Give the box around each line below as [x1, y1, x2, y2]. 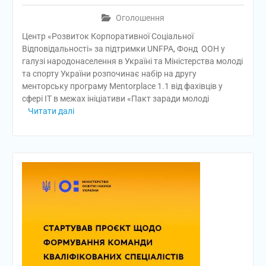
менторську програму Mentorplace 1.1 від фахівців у [21, 81, 223, 91]
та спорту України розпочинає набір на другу [21, 69, 197, 78]
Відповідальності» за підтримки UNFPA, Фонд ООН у [21, 44, 225, 53]
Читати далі [27, 106, 74, 116]
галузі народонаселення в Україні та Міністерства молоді [21, 56, 243, 66]
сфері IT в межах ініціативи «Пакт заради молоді [21, 94, 209, 103]
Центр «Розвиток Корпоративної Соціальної [21, 31, 194, 41]
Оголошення [115, 13, 164, 23]
